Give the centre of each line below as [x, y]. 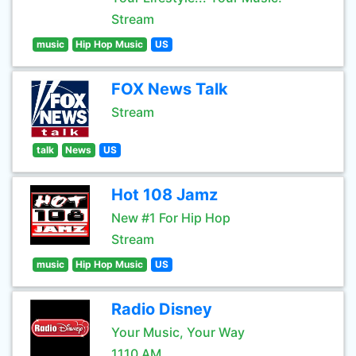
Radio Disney [162, 309]
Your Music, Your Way [178, 332]
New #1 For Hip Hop [171, 218]
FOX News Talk [170, 89]
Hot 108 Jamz [164, 195]
